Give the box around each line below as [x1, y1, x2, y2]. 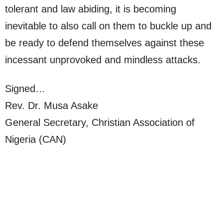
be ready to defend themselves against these [5, 37, 204, 49]
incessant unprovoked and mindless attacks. [5, 54, 201, 66]
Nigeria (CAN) [5, 134, 66, 145]
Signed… [5, 83, 45, 95]
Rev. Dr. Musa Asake [5, 100, 98, 111]
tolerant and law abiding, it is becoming [5, 3, 176, 15]
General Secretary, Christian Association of [5, 117, 195, 128]
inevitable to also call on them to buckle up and [5, 20, 212, 32]
